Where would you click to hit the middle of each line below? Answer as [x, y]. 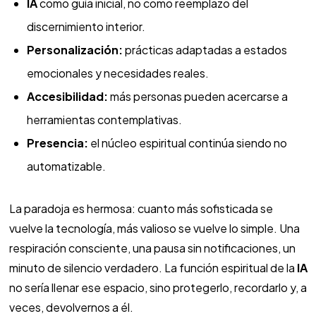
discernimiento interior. [86, 27]
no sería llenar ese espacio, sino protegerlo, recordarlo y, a [158, 288]
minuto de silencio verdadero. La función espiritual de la [153, 268]
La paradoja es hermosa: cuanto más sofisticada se [141, 209]
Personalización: [74, 50]
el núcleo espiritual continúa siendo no [187, 143]
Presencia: [57, 143]
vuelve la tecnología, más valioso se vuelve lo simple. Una [154, 229]
